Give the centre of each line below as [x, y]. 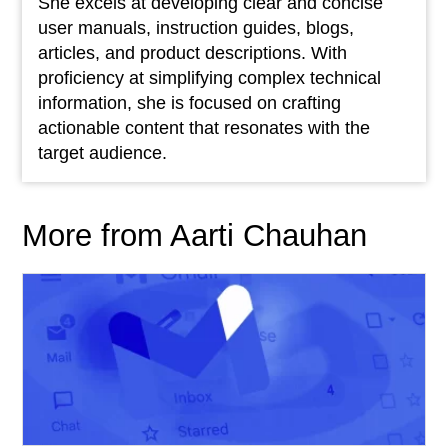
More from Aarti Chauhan [194, 235]
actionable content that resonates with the [203, 128]
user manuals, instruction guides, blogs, [195, 28]
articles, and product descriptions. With [192, 53]
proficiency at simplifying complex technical [209, 78]
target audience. [102, 153]
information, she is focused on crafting [189, 103]
